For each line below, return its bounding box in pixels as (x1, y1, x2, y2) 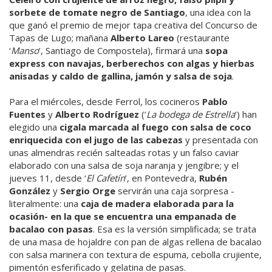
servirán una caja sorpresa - (115, 185, 234, 197)
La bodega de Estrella (146, 108, 235, 121)
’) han (235, 108, 257, 121)
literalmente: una (9, 197, 81, 210)
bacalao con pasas (9, 223, 93, 236)
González (9, 185, 50, 197)
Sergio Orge (60, 185, 115, 197)
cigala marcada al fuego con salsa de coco (59, 121, 251, 134)
